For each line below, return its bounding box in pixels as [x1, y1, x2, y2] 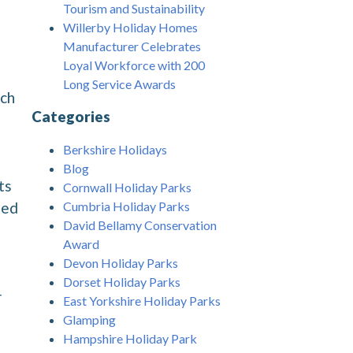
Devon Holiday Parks [63, 255, 178, 270]
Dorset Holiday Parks [63, 273, 180, 289]
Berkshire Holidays [63, 141, 167, 157]
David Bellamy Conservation [63, 217, 217, 232]
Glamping [63, 311, 116, 327]
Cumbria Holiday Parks [63, 198, 190, 214]
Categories [32, 108, 110, 126]
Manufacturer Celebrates [63, 39, 201, 54]
